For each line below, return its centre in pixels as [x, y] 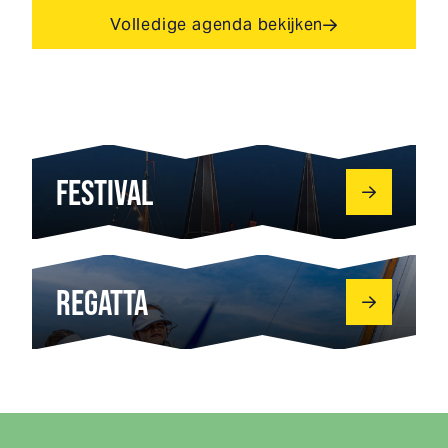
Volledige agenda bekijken [216, 24]
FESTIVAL [104, 191]
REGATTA [102, 301]
